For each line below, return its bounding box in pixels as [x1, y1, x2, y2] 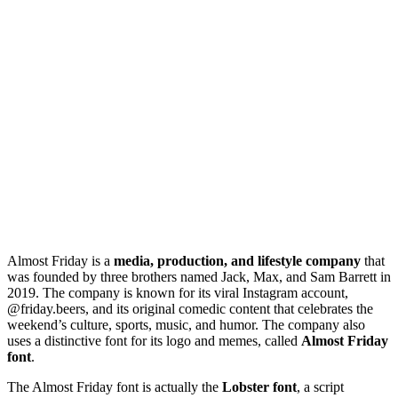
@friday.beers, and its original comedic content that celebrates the [7, 300, 373, 316]
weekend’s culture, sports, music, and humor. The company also [7, 316, 365, 332]
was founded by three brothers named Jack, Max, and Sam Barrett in [7, 268, 391, 284]
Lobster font [222, 378, 297, 394]
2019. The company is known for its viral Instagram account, [7, 284, 348, 300]
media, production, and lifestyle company [114, 252, 361, 268]
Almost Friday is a [7, 252, 114, 268]
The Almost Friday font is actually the [7, 378, 222, 394]
